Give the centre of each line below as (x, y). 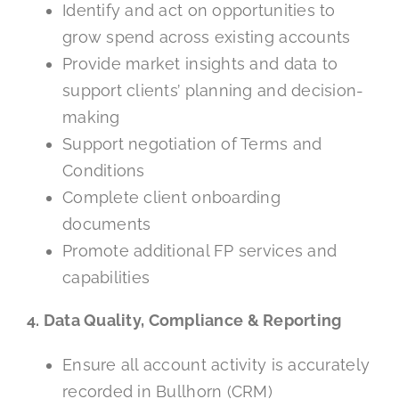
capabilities (106, 277)
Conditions (103, 170)
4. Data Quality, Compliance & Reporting (184, 320)
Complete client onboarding (171, 197)
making (91, 117)
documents (106, 224)
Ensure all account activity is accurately (216, 364)
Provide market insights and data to (200, 63)
